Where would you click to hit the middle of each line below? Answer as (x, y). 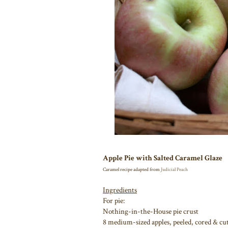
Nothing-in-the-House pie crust (151, 211)
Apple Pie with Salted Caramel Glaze (163, 158)
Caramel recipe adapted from (131, 169)
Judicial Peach (174, 169)
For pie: (114, 201)
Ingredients (120, 190)
